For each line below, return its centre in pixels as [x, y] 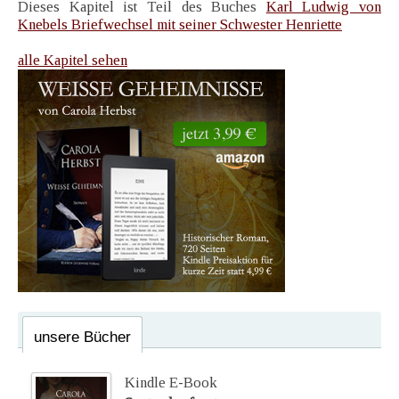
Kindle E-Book [171, 383]
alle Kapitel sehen [73, 61]
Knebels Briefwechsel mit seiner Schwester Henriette [180, 25]
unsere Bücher [82, 338]
